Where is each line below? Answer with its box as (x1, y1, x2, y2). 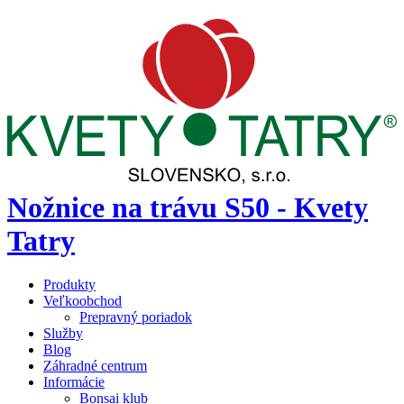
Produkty (43, 277, 96, 293)
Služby (43, 326, 83, 342)
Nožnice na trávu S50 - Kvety (7, 190, 368, 224)
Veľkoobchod (43, 293, 122, 309)
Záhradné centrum (43, 358, 147, 374)
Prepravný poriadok (79, 309, 192, 326)
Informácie (43, 374, 105, 390)
